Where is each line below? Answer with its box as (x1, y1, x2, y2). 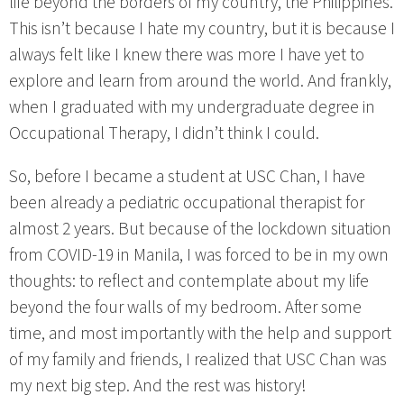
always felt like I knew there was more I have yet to (9, 41, 364, 68)
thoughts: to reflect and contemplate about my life (9, 268, 369, 294)
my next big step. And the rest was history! (9, 372, 307, 399)
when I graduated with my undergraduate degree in (9, 94, 375, 120)
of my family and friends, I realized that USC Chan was (9, 346, 387, 372)
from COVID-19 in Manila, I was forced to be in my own (9, 242, 389, 268)
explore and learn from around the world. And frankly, (9, 68, 391, 94)
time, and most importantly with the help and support (9, 320, 391, 346)
